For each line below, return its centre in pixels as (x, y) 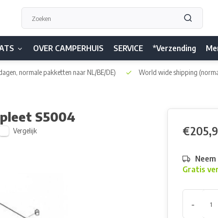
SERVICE (128, 48)
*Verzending (174, 48)
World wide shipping (168, 72)
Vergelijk (25, 131)
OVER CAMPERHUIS (68, 48)
